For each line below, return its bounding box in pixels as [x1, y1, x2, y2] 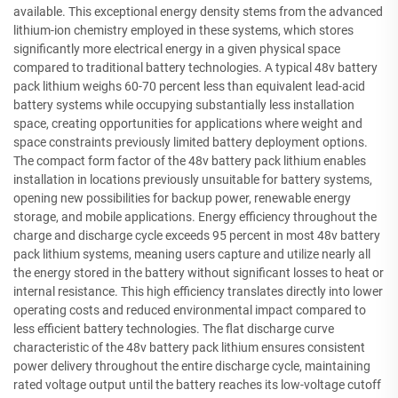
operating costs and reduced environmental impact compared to [13, 302, 366, 317]
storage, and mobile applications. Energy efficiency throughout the [13, 209, 377, 224]
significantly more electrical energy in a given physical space [13, 41, 340, 56]
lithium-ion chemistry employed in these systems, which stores [13, 22, 354, 37]
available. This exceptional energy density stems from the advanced [13, 4, 383, 19]
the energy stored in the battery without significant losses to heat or [13, 265, 384, 280]
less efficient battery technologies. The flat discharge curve [13, 321, 334, 336]
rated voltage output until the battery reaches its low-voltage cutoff [13, 377, 381, 392]
